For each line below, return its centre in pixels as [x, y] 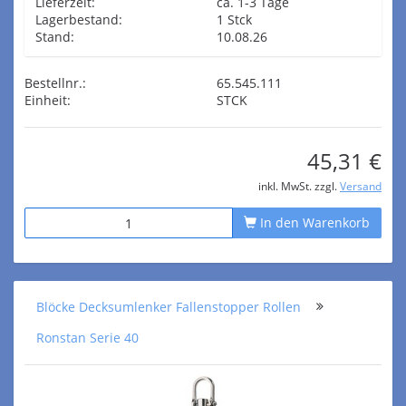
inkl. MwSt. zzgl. [299, 186]
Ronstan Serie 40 [87, 338]
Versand [361, 186]
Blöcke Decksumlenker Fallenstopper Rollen [169, 307]
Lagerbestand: [79, 19]
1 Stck [234, 19]
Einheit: [48, 100]
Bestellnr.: [55, 83]
